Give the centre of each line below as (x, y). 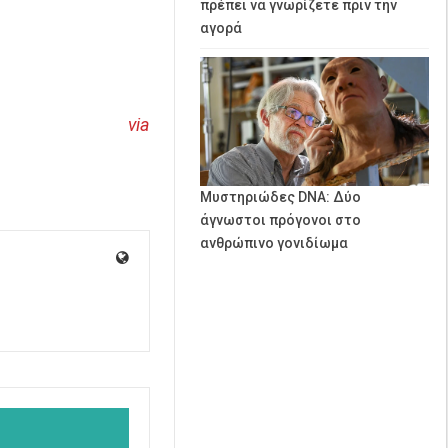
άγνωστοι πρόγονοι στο (280, 219)
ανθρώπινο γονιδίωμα (274, 242)
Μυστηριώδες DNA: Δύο (280, 196)
